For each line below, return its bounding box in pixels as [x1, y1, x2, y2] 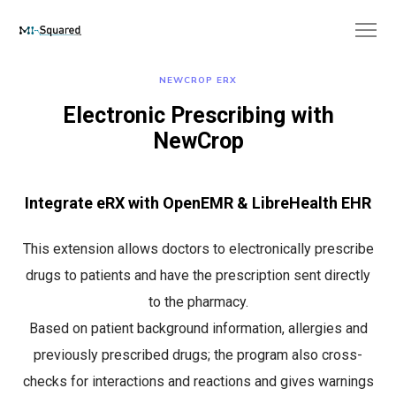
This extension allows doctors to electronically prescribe [22, 240, 374, 257]
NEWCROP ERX [159, 74, 237, 87]
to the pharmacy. [148, 293, 248, 310]
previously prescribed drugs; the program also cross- [34, 346, 362, 363]
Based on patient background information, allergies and [28, 320, 368, 337]
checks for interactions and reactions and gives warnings [22, 373, 374, 390]
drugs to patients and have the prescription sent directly [26, 267, 370, 284]
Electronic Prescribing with [62, 103, 334, 128]
